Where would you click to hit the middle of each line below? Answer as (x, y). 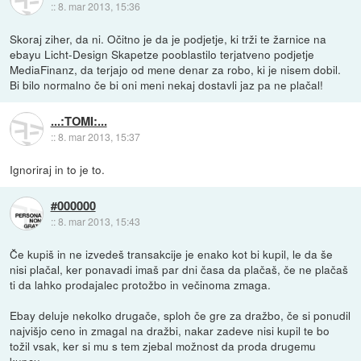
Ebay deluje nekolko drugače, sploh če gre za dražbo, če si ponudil (180, 315)
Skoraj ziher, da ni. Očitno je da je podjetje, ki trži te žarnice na (168, 38)
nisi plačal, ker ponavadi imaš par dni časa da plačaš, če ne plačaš (179, 269)
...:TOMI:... (79, 120)
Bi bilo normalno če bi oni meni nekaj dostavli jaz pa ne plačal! (167, 84)
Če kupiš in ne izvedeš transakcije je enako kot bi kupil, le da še (172, 253)
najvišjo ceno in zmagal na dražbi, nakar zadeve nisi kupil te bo (170, 330)
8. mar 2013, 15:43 (99, 221)
